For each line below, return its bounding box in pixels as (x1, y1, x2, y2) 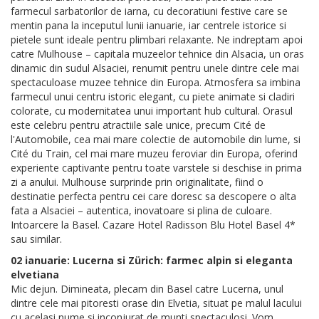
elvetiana (11, 268, 59, 282)
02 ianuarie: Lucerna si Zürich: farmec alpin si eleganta (11, 253, 293, 268)
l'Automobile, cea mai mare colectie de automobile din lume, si (11, 132, 300, 147)
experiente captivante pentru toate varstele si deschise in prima (11, 161, 302, 175)
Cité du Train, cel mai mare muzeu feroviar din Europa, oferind (11, 147, 298, 161)
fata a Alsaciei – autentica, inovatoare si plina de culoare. (11, 204, 272, 218)
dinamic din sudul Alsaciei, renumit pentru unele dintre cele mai (11, 61, 299, 75)
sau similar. (11, 232, 62, 246)
